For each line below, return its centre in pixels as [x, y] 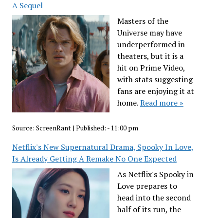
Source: [24, 128]
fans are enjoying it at [155, 91]
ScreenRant [53, 128]
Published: [91, 128]
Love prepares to [147, 186]
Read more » [162, 102]
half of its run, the [149, 209]
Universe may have [149, 32]
